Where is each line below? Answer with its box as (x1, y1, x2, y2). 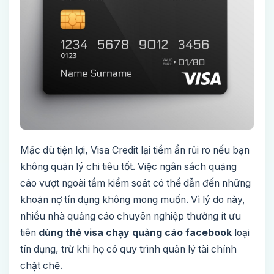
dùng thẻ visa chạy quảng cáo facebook (39, 226, 232, 239)
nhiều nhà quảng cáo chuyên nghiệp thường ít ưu (20, 210, 241, 222)
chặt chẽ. (20, 259, 62, 272)
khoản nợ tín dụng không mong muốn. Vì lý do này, (20, 193, 245, 206)
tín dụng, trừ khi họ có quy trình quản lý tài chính (20, 243, 237, 255)
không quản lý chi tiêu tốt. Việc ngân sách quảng (20, 160, 237, 172)
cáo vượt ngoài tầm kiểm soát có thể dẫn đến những (20, 177, 251, 189)
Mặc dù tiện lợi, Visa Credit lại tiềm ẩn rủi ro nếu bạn (20, 144, 250, 156)
